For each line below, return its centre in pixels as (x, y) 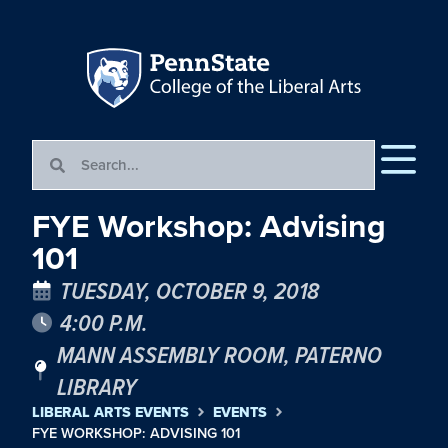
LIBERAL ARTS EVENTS (110, 412)
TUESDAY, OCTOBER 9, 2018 (189, 290)
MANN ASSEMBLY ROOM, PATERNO (220, 354)
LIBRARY (97, 386)
